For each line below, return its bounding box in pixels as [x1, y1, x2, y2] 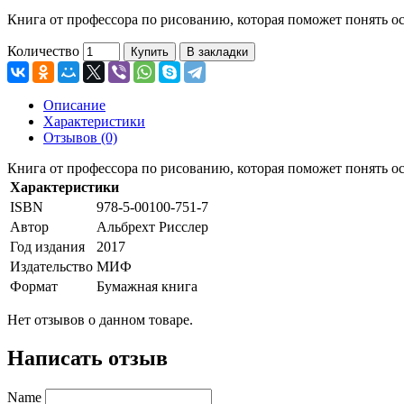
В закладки [187, 44, 248, 59]
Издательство [10, 258, 93, 274]
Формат [10, 278, 58, 294]
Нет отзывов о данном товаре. [7, 311, 193, 327]
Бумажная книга [96, 278, 197, 294]
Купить [131, 44, 169, 59]
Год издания [10, 238, 85, 254]
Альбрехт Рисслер [96, 218, 208, 234]
